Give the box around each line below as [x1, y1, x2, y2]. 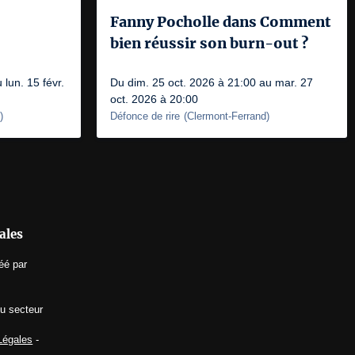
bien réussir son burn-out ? [110, 34, 308, 52]
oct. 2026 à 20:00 [110, 93, 198, 105]
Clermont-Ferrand [187, 110, 266, 122]
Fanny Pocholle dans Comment [110, 13, 330, 31]
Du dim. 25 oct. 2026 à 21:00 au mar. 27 [110, 76, 313, 89]
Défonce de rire [110, 110, 180, 122]
